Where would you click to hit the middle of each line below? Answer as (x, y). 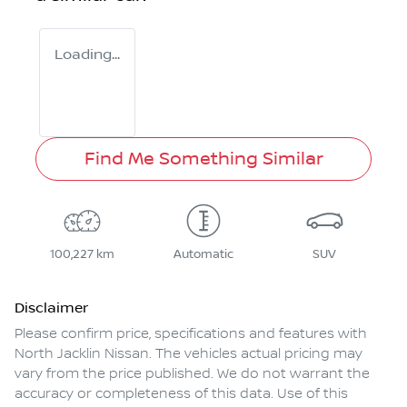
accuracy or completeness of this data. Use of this (181, 395)
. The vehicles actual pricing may (256, 355)
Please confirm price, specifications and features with (191, 335)
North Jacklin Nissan (82, 355)
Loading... (87, 55)
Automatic (203, 255)
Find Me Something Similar (203, 159)
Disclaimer (51, 308)
